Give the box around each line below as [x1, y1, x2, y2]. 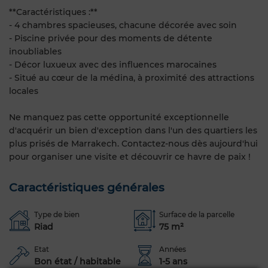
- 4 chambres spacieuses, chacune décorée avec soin [9, 19, 237, 31]
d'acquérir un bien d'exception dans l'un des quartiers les [9, 124, 257, 136]
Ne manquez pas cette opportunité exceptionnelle [9, 111, 229, 123]
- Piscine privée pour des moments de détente [9, 32, 212, 44]
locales [9, 85, 38, 96]
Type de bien [34, 209, 80, 219]
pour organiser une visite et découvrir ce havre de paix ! [9, 151, 251, 162]
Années [159, 244, 186, 254]
